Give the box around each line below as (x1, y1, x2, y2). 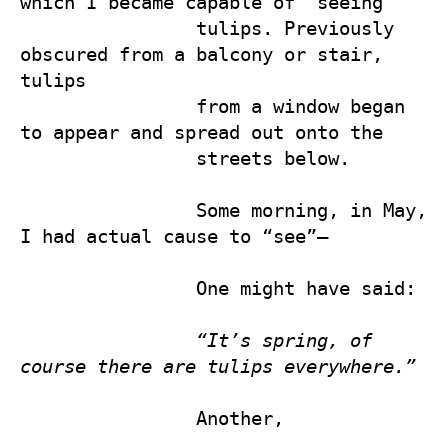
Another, (20, 407, 196, 429)
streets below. (20, 147, 196, 169)
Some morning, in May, (20, 199, 196, 221)
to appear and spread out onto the (20, 121, 394, 143)
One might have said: (20, 277, 196, 299)
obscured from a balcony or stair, (20, 43, 383, 65)
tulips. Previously (20, 17, 196, 39)
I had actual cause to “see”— (20, 225, 339, 247)
